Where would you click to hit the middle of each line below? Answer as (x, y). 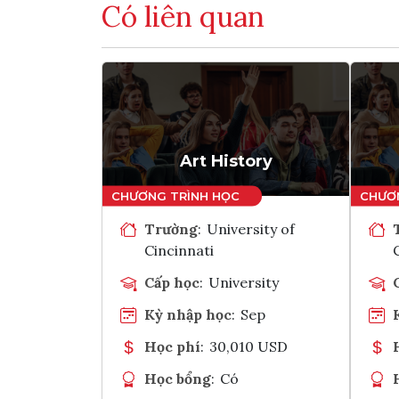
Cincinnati (179, 250)
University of (251, 228)
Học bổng (178, 378)
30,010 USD (249, 346)
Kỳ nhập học (188, 314)
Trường (171, 228)
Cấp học (172, 282)
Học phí (172, 346)
